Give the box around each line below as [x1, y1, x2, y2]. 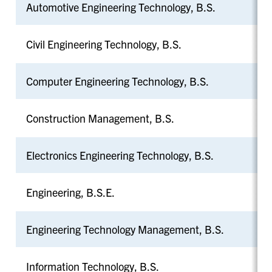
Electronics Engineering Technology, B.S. [25, 148, 214, 162]
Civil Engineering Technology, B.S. [25, 36, 182, 51]
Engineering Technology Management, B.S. [25, 222, 224, 236]
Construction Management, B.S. [25, 110, 174, 125]
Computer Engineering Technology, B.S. [25, 73, 209, 88]
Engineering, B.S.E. [25, 185, 115, 199]
